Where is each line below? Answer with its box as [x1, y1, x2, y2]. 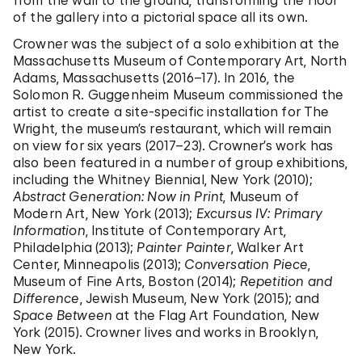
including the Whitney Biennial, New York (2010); [13, 171, 313, 187]
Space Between [13, 307, 116, 323]
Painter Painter [137, 239, 231, 255]
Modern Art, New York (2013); [13, 205, 193, 221]
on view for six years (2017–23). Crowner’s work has [13, 137, 334, 154]
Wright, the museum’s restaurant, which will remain [13, 120, 332, 137]
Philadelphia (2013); [13, 239, 137, 255]
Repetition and [236, 273, 333, 289]
